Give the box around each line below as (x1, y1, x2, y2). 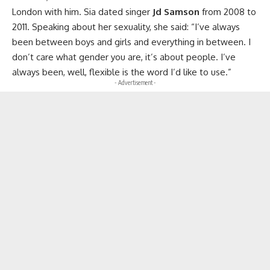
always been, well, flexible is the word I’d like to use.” (12, 66, 234, 78)
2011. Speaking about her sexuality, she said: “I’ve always (12, 20, 240, 33)
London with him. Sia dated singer (12, 5, 152, 17)
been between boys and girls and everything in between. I (12, 36, 251, 48)
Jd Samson (152, 5, 199, 17)
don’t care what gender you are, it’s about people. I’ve (12, 51, 236, 63)
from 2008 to (199, 5, 256, 17)
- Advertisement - (114, 78, 156, 86)
